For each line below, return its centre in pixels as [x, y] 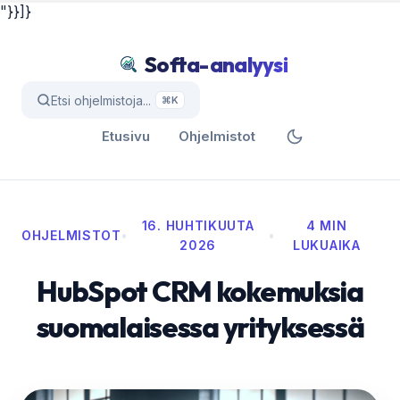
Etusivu [126, 136]
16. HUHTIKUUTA [198, 225]
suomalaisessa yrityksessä [200, 327]
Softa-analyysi [216, 64]
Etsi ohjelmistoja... [101, 100]
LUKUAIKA [327, 245]
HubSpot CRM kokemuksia [200, 291]
